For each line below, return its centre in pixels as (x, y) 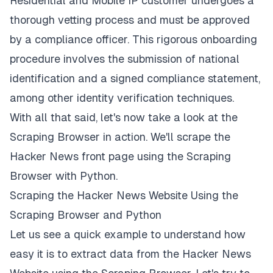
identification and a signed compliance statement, (135, 79)
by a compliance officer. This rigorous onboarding (133, 40)
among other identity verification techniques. (122, 98)
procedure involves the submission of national (125, 59)
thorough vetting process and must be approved (130, 20)
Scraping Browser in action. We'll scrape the (120, 137)
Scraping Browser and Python (86, 215)
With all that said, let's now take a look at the (124, 118)
